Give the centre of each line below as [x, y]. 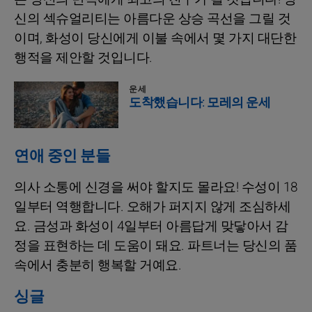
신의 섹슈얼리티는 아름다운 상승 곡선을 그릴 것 [152, 18]
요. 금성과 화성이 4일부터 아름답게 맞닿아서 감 [151, 227]
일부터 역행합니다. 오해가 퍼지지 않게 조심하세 [152, 207]
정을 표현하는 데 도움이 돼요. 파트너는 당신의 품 [155, 246]
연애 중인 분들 [62, 156]
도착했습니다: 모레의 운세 [200, 102]
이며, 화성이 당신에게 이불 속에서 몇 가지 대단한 [155, 38]
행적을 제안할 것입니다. [83, 57]
